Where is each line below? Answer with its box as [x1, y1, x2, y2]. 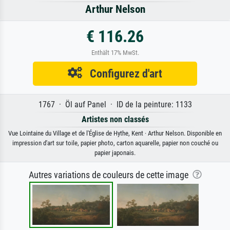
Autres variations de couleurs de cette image [28, 170, 193, 181]
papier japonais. [94, 149, 136, 157]
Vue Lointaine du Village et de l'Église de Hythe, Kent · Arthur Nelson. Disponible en [8, 129, 222, 138]
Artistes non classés [81, 114, 149, 125]
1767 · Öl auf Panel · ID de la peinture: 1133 [38, 100, 192, 110]
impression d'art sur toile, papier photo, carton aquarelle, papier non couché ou [12, 139, 218, 147]
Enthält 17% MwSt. [91, 49, 139, 57]
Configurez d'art [82, 67, 162, 81]
